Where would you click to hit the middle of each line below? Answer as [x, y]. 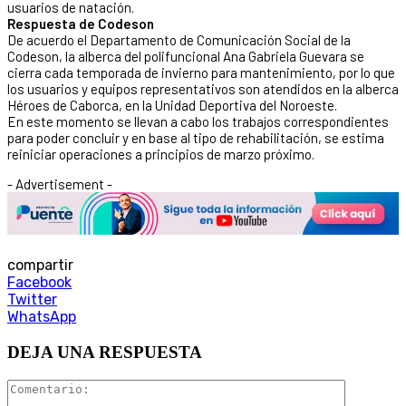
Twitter [32, 300]
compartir [40, 266]
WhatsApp [42, 317]
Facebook [39, 283]
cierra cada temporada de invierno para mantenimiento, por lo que [201, 72]
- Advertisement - [60, 184]
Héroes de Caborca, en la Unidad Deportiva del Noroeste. [172, 105]
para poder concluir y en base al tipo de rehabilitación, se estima [196, 137]
